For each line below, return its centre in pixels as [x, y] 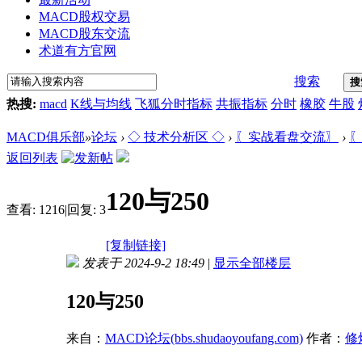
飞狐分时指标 [174, 103]
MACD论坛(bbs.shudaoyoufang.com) [204, 338]
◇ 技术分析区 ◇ [176, 137]
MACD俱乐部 [46, 137]
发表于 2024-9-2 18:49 [143, 263]
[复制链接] [136, 245]
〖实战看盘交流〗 [287, 137]
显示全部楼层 [252, 263]
